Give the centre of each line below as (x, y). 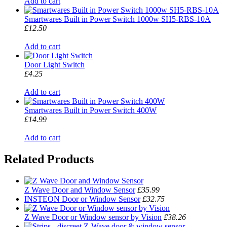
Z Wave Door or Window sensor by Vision (93, 217)
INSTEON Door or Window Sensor (82, 199)
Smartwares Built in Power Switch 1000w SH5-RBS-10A (118, 19)
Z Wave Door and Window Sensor (80, 190)
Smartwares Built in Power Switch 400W (90, 110)
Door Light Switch (54, 65)
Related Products (49, 159)
